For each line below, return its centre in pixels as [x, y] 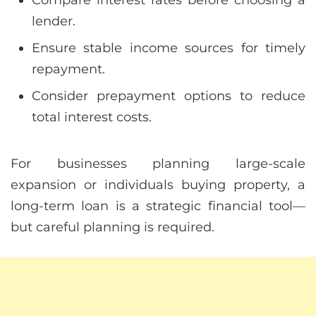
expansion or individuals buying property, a [158, 184]
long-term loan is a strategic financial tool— [158, 206]
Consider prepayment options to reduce [169, 96]
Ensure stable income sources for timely [169, 48]
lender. [54, 21]
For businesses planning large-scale [158, 163]
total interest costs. [92, 117]
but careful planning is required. [113, 227]
